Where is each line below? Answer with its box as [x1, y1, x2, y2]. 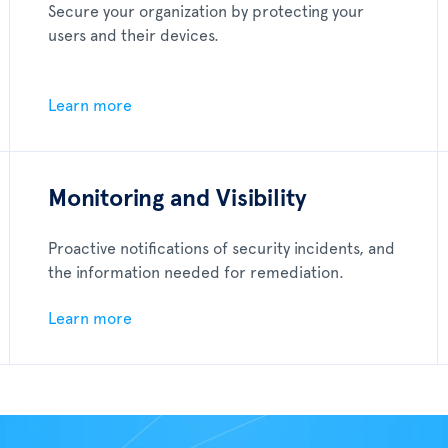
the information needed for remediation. [48, 265, 345, 281]
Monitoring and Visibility [48, 187, 308, 211]
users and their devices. [48, 28, 220, 44]
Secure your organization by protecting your [48, 4, 365, 20]
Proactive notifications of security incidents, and [48, 241, 396, 257]
